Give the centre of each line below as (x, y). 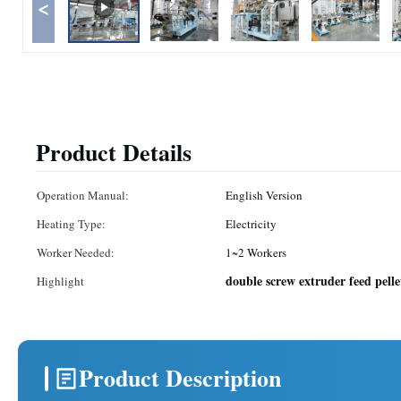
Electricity (251, 224)
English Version (264, 195)
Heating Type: (71, 224)
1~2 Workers (256, 252)
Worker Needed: (76, 252)
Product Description (180, 378)
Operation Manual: (83, 195)
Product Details (114, 152)
